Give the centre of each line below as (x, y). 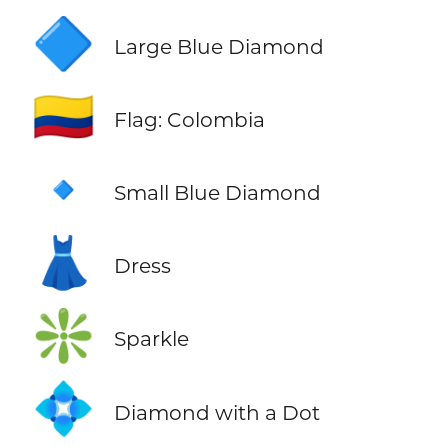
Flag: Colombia (189, 120)
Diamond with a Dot (216, 412)
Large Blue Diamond (218, 47)
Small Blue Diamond (217, 193)
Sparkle (151, 339)
